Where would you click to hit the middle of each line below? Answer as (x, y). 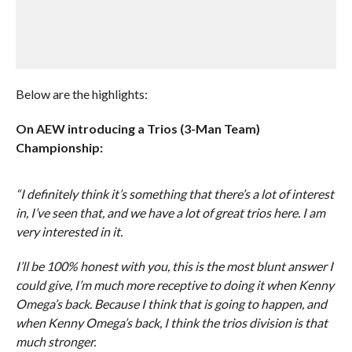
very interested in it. (69, 231)
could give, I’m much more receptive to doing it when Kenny (174, 285)
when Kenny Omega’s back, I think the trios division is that (171, 323)
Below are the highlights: (81, 94)
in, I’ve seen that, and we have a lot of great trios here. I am (170, 213)
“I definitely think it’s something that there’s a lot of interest (174, 194)
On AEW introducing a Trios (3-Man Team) (137, 128)
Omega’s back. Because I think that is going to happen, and (171, 304)
